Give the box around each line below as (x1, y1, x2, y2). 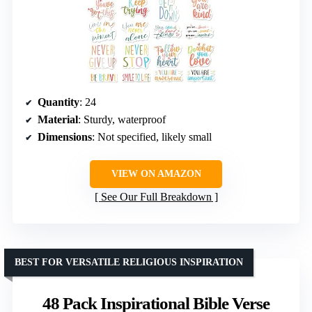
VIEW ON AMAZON (111, 169, 201, 180)
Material (38, 114, 78, 126)
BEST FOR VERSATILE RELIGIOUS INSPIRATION (15, 257, 243, 268)
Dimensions (38, 131, 92, 143)
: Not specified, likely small (92, 131, 212, 143)
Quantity (38, 96, 79, 109)
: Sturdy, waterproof (78, 114, 166, 126)
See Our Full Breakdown (100, 191, 212, 203)
